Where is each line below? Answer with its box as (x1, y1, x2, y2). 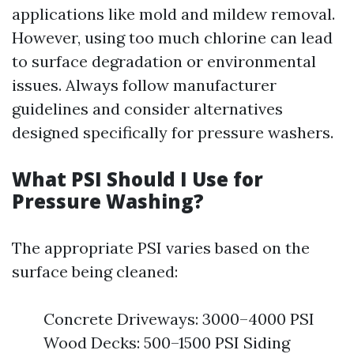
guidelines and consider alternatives (12, 99, 283, 119)
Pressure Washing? (12, 188, 204, 214)
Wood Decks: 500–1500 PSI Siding (43, 333, 290, 352)
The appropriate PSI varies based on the (12, 238, 310, 258)
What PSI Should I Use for (12, 166, 263, 192)
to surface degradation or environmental (12, 51, 316, 71)
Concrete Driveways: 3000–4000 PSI (43, 309, 314, 329)
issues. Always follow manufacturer (12, 75, 277, 95)
